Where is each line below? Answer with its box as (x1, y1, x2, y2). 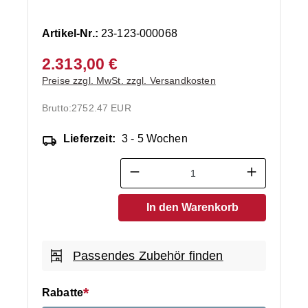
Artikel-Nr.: (42, 27, 101, 39)
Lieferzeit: (63, 132, 115, 144)
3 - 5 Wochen (121, 132, 188, 144)
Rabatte (42, 286, 84, 298)
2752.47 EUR (71, 102, 131, 113)
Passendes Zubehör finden (73, 248, 223, 263)
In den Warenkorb (146, 201, 239, 213)
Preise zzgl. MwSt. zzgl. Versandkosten (42, 74, 216, 86)
